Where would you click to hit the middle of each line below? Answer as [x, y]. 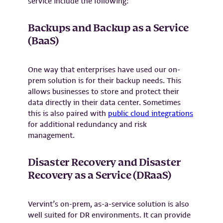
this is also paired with [68, 113]
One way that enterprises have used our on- [104, 69]
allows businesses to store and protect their [104, 91]
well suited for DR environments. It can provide [109, 215]
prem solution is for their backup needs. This [105, 80]
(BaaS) [43, 41]
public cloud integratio [147, 113]
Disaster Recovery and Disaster [104, 163]
